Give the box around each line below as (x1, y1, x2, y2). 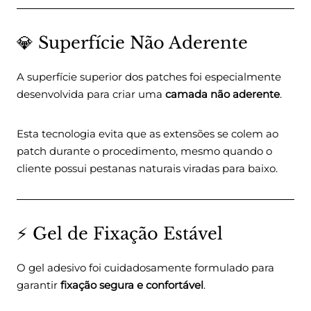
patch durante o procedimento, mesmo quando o (17, 144, 272, 158)
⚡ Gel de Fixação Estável (17, 224, 223, 244)
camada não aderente (165, 87, 280, 101)
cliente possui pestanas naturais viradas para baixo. (17, 162, 278, 176)
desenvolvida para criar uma (17, 87, 165, 101)
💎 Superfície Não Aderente (17, 33, 248, 53)
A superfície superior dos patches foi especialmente (17, 70, 281, 84)
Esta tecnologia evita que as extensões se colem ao (17, 127, 278, 141)
